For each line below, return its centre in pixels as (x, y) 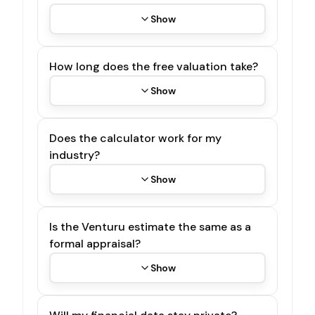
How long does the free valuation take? (154, 66)
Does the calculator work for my (135, 138)
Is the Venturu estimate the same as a (150, 226)
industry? (75, 155)
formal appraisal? (95, 243)
